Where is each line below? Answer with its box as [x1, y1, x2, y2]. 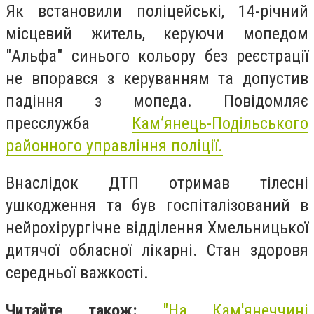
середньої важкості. [6, 263, 149, 283]
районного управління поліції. [6, 135, 223, 156]
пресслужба [6, 113, 132, 133]
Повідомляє [224, 90, 308, 111]
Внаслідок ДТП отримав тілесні [6, 173, 308, 193]
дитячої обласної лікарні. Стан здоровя [6, 240, 308, 261]
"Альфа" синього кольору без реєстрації [6, 46, 308, 66]
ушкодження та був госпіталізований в [6, 196, 308, 216]
